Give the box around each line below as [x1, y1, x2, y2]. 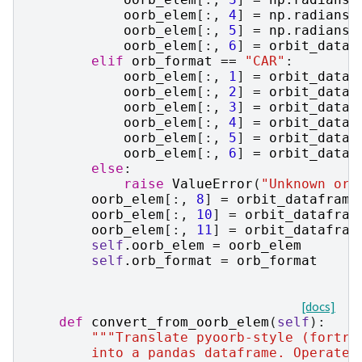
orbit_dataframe [237, 191, 358, 207]
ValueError [172, 175, 253, 192]
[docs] [301, 298, 335, 314]
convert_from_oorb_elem [91, 314, 269, 330]
